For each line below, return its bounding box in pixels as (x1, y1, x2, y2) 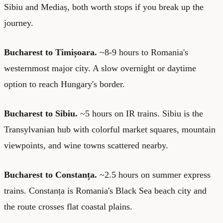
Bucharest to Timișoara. (4, 47, 97, 57)
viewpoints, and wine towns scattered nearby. (4, 140, 168, 150)
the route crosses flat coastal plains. (4, 201, 132, 212)
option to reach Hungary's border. (4, 79, 125, 89)
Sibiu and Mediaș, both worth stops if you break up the (4, 1, 204, 12)
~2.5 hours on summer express (97, 169, 211, 180)
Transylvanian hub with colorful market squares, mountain (4, 124, 216, 134)
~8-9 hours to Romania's (97, 47, 188, 57)
